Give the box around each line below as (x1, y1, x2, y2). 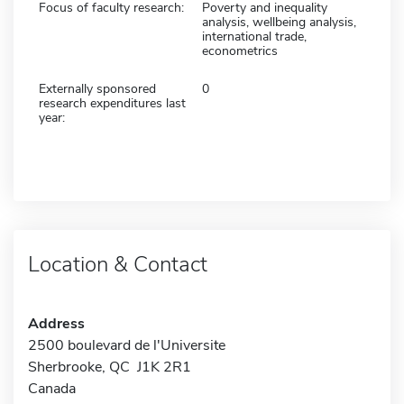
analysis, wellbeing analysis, (202, 13, 356, 31)
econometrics (202, 41, 278, 60)
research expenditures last (39, 94, 186, 112)
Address (28, 313, 85, 334)
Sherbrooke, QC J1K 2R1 (28, 356, 191, 377)
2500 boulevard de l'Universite (28, 335, 225, 355)
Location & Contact (28, 249, 207, 279)
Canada (28, 378, 76, 399)
